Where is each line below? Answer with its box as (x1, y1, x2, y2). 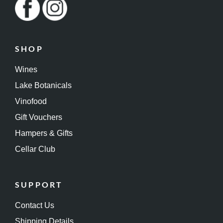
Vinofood (15, 97, 47, 106)
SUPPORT (15, 180, 63, 190)
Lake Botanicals (15, 81, 72, 90)
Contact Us (15, 201, 54, 210)
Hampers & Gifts (15, 129, 73, 138)
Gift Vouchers (15, 113, 62, 122)
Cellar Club (15, 145, 55, 154)
